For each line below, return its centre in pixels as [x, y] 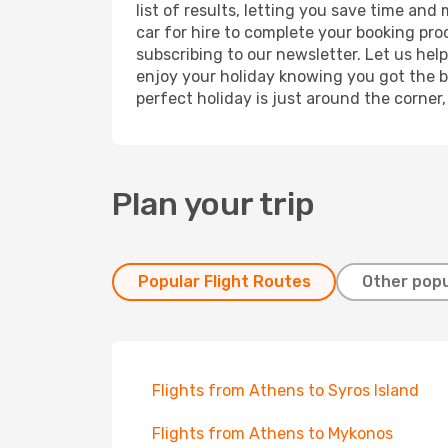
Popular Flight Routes [224, 281]
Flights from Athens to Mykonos [272, 433]
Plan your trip [213, 204]
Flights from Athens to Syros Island [285, 390]
